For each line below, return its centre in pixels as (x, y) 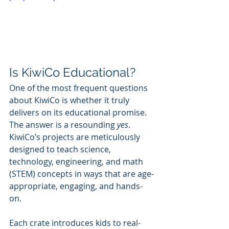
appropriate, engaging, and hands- (76, 186)
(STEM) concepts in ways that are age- (82, 174)
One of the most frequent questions (79, 88)
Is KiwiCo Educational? (72, 72)
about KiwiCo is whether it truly (70, 100)
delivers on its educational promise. (79, 112)
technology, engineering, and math (77, 161)
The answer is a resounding (63, 124)
